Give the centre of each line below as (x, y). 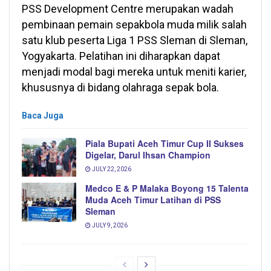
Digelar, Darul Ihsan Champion (148, 155)
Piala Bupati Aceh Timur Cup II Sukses (165, 144)
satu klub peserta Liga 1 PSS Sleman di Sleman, (135, 41)
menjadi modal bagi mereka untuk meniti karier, (134, 72)
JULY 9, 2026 (109, 226)
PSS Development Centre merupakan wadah (128, 9)
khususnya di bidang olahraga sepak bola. (120, 88)
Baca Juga (43, 116)
